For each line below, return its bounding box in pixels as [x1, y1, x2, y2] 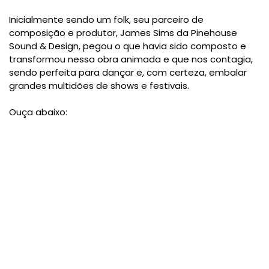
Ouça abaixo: [9, 106, 67, 119]
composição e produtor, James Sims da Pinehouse [9, 26, 237, 40]
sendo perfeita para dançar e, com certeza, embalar [9, 66, 247, 79]
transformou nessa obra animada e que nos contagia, [9, 53, 253, 66]
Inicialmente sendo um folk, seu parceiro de [9, 13, 204, 26]
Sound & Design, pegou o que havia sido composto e [9, 40, 246, 53]
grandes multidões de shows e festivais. [9, 79, 189, 92]
